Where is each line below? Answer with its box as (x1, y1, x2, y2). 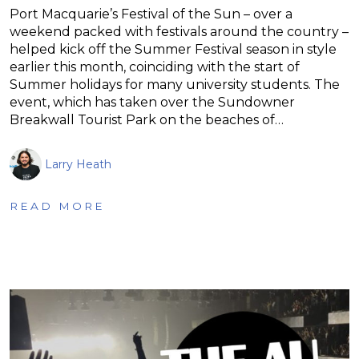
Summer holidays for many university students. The (10, 76, 340, 92)
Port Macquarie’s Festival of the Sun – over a (10, 6, 292, 22)
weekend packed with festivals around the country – (10, 23, 349, 39)
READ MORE (10, 199, 105, 212)
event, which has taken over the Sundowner (10, 94, 295, 110)
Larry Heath (45, 156, 111, 171)
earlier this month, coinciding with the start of (10, 58, 300, 75)
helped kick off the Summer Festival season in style (10, 41, 337, 57)
